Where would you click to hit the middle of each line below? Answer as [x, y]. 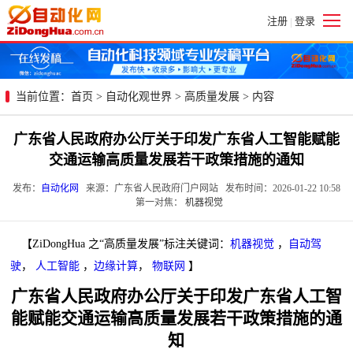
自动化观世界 [139, 96]
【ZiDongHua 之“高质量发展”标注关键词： [126, 243]
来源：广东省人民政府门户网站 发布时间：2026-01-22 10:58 [210, 188]
